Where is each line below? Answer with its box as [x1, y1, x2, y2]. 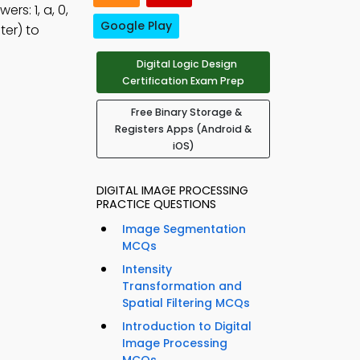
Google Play [100, 18, 172, 35]
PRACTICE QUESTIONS [96, 196, 216, 213]
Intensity [122, 261, 172, 278]
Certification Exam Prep [122, 74, 244, 88]
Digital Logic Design [136, 57, 237, 72]
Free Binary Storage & [131, 105, 242, 120]
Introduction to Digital [122, 318, 252, 335]
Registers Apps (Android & [115, 122, 252, 137]
